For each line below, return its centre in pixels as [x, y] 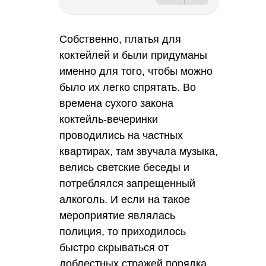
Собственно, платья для [120, 39]
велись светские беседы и [124, 167]
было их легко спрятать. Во [128, 87]
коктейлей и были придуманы [133, 55]
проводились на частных [121, 135]
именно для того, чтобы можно [136, 71]
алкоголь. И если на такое [125, 199]
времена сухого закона [116, 103]
